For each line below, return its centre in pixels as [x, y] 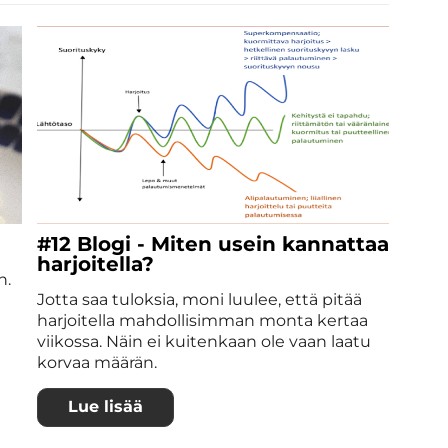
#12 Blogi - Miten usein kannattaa [212, 243]
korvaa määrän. [96, 362]
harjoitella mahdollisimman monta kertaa [202, 320]
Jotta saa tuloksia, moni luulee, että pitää [199, 299]
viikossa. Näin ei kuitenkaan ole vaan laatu [203, 341]
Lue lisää [105, 407]
